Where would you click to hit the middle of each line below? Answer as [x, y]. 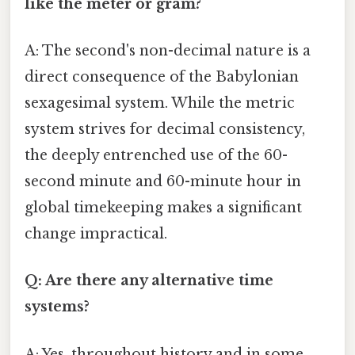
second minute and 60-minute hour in [163, 182]
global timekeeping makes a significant [163, 208]
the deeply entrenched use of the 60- [156, 156]
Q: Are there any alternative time [149, 281]
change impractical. [96, 234]
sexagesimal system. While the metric [160, 103]
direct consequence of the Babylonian [162, 77]
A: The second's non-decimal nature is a [168, 51]
